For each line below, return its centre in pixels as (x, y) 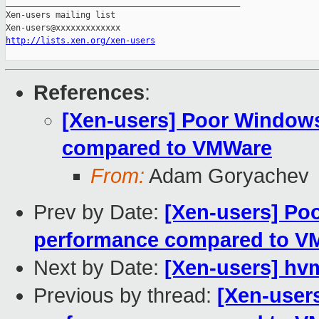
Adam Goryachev (227, 176)
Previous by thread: (125, 296)
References (89, 93)
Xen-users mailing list (61, 15)
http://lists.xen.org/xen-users (80, 41)
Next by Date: (99, 268)
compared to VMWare (167, 148)
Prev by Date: (99, 213)
